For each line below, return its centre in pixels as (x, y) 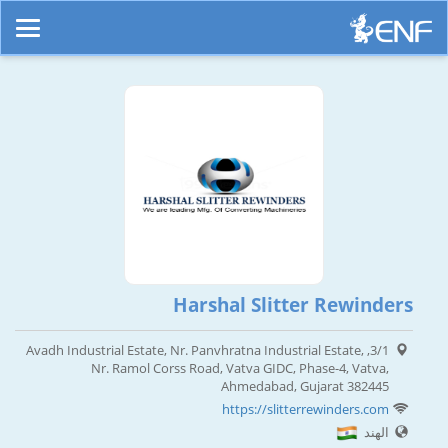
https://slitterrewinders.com (305, 409)
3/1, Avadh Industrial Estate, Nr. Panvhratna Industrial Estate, (195, 350)
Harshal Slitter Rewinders (293, 305)
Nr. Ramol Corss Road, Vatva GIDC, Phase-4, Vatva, (240, 368)
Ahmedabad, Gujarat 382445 (305, 386)
